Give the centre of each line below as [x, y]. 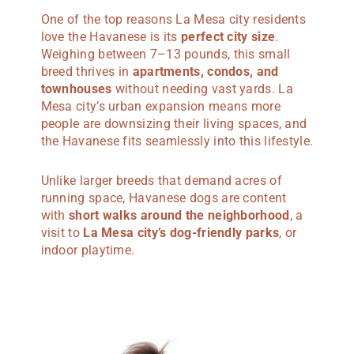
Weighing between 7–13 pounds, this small [166, 54]
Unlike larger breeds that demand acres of [161, 180]
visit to [60, 232]
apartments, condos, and [205, 71]
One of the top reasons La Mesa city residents [173, 19]
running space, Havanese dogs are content [164, 198]
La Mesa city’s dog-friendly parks [179, 232]
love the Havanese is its [111, 36]
